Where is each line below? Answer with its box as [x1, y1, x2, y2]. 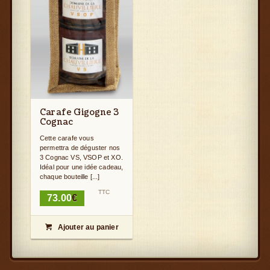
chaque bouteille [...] [40, 173, 100, 181]
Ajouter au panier [57, 223, 119, 232]
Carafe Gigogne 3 [40, 107, 119, 119]
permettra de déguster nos [40, 144, 121, 152]
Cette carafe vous [40, 134, 94, 142]
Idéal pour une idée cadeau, [40, 163, 124, 171]
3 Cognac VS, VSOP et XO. [40, 154, 123, 162]
